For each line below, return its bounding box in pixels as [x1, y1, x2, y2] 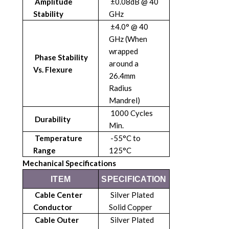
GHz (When [109, 34, 147, 44]
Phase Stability [33, 53, 88, 62]
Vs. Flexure [33, 65, 73, 75]
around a [109, 59, 139, 68]
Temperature [33, 133, 82, 143]
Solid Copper [109, 202, 152, 212]
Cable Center [33, 190, 82, 200]
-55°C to [109, 133, 141, 143]
